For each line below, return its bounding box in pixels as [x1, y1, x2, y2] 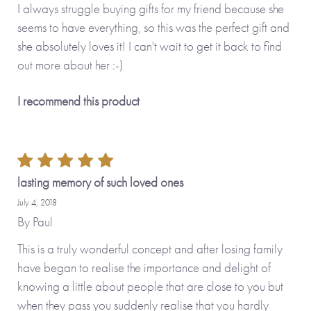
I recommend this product [17, 92, 140, 110]
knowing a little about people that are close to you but [17, 278, 283, 296]
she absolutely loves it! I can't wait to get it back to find [17, 37, 282, 55]
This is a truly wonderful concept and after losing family [17, 240, 283, 258]
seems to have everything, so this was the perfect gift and [17, 18, 289, 36]
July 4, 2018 [17, 196, 57, 209]
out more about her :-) [17, 56, 123, 74]
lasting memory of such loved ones [17, 174, 183, 192]
